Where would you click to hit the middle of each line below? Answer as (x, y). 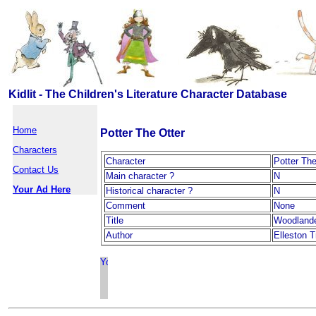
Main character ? (140, 176)
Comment (126, 206)
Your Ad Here (42, 189)
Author (119, 235)
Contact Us (36, 170)
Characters (35, 150)
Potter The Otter (142, 133)
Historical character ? (149, 191)
